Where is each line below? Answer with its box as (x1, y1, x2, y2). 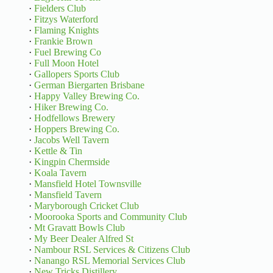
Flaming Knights (34, 25, 99, 36)
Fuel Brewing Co (34, 47, 101, 58)
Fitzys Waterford (34, 14, 98, 25)
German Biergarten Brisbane (34, 80, 144, 91)
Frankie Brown (34, 36, 93, 47)
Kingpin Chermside (34, 157, 110, 168)
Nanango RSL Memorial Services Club (34, 255, 185, 266)
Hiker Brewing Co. (34, 102, 108, 113)
